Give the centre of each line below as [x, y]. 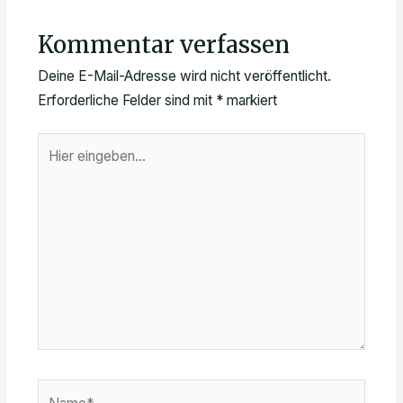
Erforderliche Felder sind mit [126, 100]
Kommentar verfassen [163, 45]
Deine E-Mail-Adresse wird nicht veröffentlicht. [184, 76]
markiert [250, 100]
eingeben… [71, 168]
